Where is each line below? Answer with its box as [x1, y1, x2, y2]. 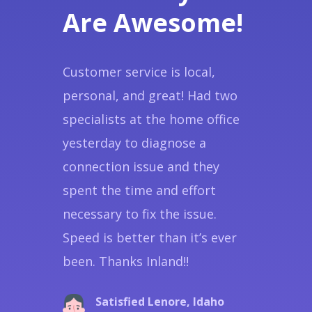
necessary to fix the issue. [62, 205, 217, 222]
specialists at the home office [62, 110, 240, 127]
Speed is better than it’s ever [62, 228, 237, 246]
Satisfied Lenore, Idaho [95, 293, 224, 309]
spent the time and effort [62, 181, 216, 198]
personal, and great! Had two [62, 86, 237, 104]
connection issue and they [62, 157, 219, 175]
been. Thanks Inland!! [62, 252, 189, 270]
